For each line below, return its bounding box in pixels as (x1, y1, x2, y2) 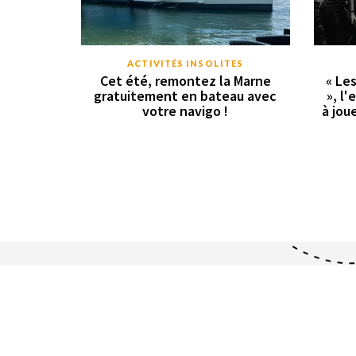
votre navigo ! (142, 102, 229, 120)
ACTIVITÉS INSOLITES (127, 58, 244, 68)
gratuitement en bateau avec (94, 87, 277, 105)
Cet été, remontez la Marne (99, 72, 271, 90)
